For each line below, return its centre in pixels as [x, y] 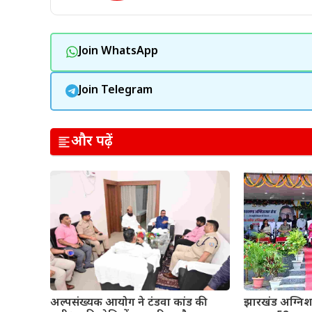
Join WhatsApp [118, 52]
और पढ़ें [92, 142]
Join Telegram [115, 91]
